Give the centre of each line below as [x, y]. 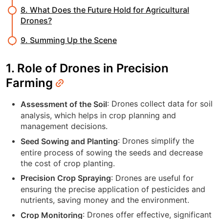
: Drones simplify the [156, 141]
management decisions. [64, 126]
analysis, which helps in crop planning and [98, 116]
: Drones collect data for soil [160, 104]
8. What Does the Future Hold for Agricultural [105, 10]
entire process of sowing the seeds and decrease [112, 152]
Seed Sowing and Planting [69, 141]
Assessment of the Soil [64, 104]
